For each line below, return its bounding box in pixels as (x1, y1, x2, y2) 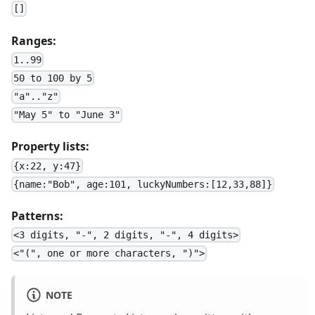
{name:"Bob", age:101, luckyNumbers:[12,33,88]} (13, 178, 273, 190)
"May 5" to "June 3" (13, 109, 121, 121)
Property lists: (11, 139, 89, 155)
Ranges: (11, 32, 56, 49)
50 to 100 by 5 (13, 72, 93, 84)
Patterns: (11, 207, 63, 224)
